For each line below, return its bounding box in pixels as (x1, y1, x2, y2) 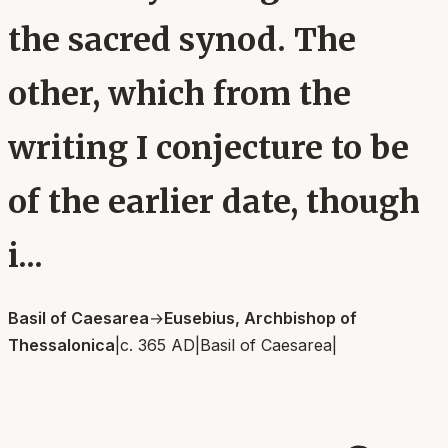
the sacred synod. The (8, 20, 356, 61)
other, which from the (8, 74, 351, 115)
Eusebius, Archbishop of (164, 307, 357, 328)
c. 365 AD (120, 334, 195, 355)
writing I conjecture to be (8, 128, 409, 169)
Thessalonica (8, 334, 115, 355)
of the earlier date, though (8, 182, 420, 223)
